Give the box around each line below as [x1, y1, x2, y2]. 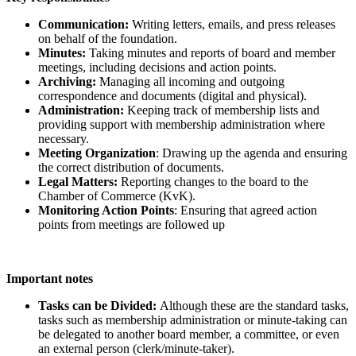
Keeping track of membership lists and [124, 103, 319, 117]
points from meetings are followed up [38, 217, 225, 231]
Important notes [6, 271, 93, 285]
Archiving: [38, 74, 96, 88]
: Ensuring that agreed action [174, 203, 317, 217]
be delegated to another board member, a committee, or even [38, 327, 339, 341]
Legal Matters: [38, 174, 118, 188]
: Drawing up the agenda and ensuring [156, 145, 347, 160]
